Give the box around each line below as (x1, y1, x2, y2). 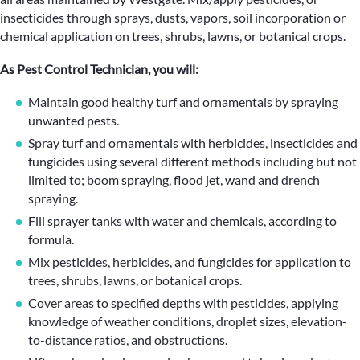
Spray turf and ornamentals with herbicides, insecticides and (28, 135, 358, 150)
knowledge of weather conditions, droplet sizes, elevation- (28, 313, 347, 329)
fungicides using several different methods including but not (28, 153, 357, 169)
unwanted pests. (28, 112, 119, 128)
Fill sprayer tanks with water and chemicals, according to (28, 213, 337, 228)
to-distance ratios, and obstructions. (28, 332, 227, 347)
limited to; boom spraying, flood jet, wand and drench (28, 172, 320, 187)
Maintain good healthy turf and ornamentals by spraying (28, 94, 338, 109)
